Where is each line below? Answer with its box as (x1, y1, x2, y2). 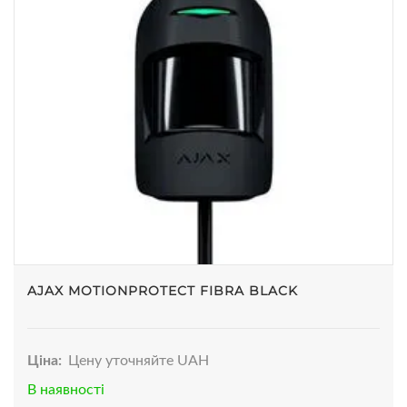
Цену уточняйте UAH (68, 353, 210, 369)
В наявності (27, 382, 104, 398)
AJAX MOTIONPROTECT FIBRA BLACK (27, 283, 298, 300)
